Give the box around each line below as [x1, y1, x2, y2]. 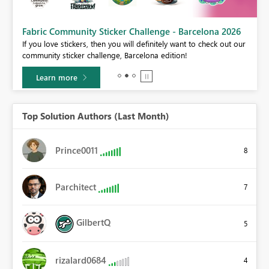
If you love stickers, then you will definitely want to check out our [22, 38, 246, 49]
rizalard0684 [55, 254, 106, 267]
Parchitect [55, 181, 96, 193]
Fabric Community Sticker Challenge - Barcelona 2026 [22, 25, 241, 38]
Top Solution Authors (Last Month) [22, 110, 169, 122]
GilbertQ [76, 216, 110, 229]
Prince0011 [55, 144, 98, 157]
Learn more [36, 72, 77, 83]
